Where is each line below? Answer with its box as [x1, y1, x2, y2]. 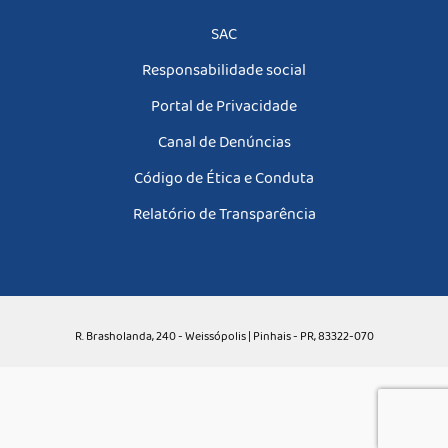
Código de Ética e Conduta [134, 166, 314, 190]
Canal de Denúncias [157, 130, 291, 154]
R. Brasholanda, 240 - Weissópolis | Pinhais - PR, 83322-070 [74, 327, 374, 346]
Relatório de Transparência [132, 202, 316, 226]
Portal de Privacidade [151, 94, 297, 118]
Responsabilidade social [142, 58, 306, 82]
